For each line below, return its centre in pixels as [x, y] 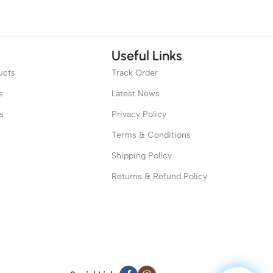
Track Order [134, 73]
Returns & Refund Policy [159, 176]
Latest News [135, 93]
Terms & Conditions [151, 135]
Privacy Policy [139, 114]
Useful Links [147, 55]
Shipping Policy [141, 155]
